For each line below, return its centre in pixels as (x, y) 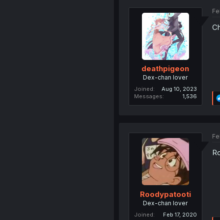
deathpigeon (165, 69)
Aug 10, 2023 (179, 89)
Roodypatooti (165, 194)
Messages (148, 96)
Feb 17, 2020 (180, 214)
